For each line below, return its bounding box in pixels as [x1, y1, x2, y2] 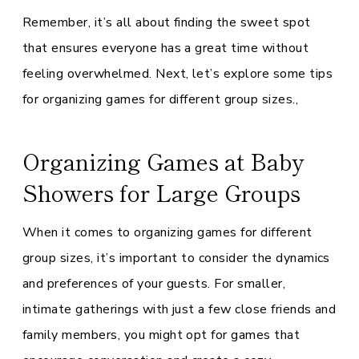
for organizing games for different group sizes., [22, 91, 299, 108]
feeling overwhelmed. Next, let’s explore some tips [22, 65, 333, 83]
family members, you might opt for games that [22, 326, 301, 344]
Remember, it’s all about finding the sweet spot [22, 14, 311, 31]
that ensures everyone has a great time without [22, 39, 309, 57]
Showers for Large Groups [22, 176, 301, 208]
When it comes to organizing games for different [22, 224, 313, 241]
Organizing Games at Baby [22, 145, 305, 177]
